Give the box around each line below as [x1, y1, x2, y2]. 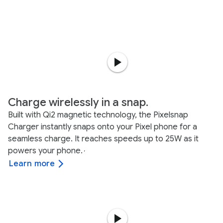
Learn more [9, 158, 55, 169]
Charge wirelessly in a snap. [8, 95, 148, 109]
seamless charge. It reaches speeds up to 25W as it [8, 133, 199, 144]
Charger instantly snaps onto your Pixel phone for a [8, 121, 197, 132]
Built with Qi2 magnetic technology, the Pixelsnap [8, 110, 188, 120]
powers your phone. [8, 145, 83, 156]
